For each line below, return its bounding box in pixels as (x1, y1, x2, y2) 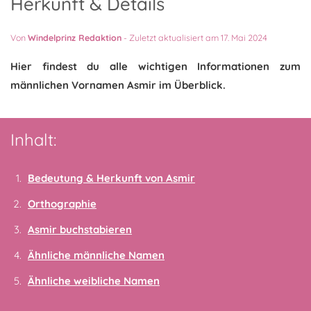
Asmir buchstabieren (28, 223, 132, 236)
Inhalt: (10, 129, 56, 150)
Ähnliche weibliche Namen (28, 274, 160, 287)
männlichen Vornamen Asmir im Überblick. (10, 78, 226, 92)
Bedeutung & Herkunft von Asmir (28, 171, 195, 185)
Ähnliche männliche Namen (28, 249, 165, 262)
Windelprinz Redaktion (28, 32, 121, 43)
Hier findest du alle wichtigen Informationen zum (10, 60, 301, 73)
